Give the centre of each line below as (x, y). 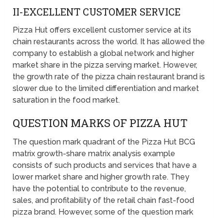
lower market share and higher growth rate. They (101, 177)
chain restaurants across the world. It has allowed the (109, 42)
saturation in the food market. (66, 100)
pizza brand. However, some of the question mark (103, 212)
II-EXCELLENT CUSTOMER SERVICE (97, 12)
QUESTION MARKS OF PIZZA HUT (100, 123)
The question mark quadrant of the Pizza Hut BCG (104, 142)
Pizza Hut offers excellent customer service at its (102, 30)
